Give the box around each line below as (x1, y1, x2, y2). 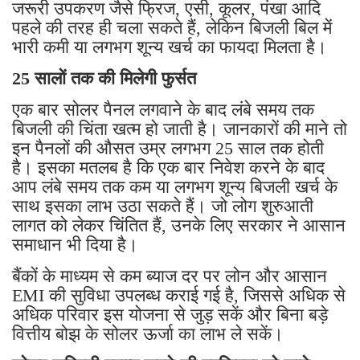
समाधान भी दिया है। (12, 234, 143, 255)
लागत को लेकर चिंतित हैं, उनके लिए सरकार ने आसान (12, 215, 346, 235)
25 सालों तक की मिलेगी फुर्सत (12, 67, 196, 88)
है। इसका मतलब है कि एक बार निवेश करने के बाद (12, 157, 325, 178)
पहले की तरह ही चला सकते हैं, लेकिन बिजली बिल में (12, 17, 332, 38)
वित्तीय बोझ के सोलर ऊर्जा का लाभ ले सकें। (12, 323, 284, 344)
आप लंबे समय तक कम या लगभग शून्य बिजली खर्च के (12, 176, 337, 197)
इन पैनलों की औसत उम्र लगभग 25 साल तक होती (12, 137, 324, 158)
